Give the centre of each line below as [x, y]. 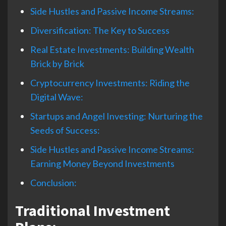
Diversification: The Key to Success [100, 31]
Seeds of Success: [65, 130]
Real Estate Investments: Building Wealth [112, 50]
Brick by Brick [57, 64]
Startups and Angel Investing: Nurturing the [117, 116]
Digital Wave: [57, 97]
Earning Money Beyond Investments [102, 164]
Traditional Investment [93, 211]
